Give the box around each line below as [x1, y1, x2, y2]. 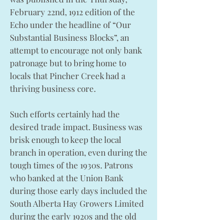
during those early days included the [10, 185, 147, 196]
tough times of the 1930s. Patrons [10, 160, 133, 170]
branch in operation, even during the [10, 147, 147, 158]
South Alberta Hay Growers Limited [10, 198, 144, 209]
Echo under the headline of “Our [10, 19, 131, 30]
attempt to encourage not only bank [10, 45, 142, 55]
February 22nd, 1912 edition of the [10, 6, 135, 17]
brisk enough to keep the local [10, 134, 121, 145]
